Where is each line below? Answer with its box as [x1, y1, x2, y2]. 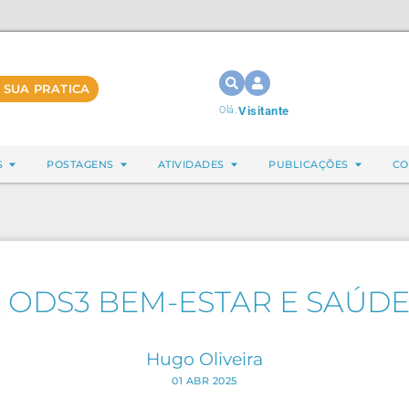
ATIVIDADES [157, 158, 225, 171]
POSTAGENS [47, 158, 114, 171]
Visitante [238, 104, 289, 118]
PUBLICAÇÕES [268, 158, 349, 171]
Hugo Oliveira [146, 348, 263, 370]
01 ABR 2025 [172, 374, 237, 387]
